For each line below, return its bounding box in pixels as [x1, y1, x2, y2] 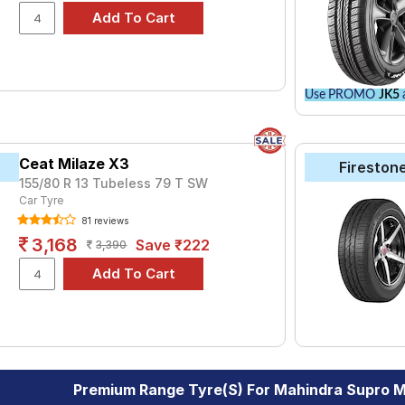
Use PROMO [304, 88, 379, 101]
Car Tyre [19, 193, 64, 207]
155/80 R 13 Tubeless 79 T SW [19, 174, 209, 191]
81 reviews [79, 214, 129, 226]
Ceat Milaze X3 [19, 154, 130, 173]
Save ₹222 [136, 235, 211, 254]
